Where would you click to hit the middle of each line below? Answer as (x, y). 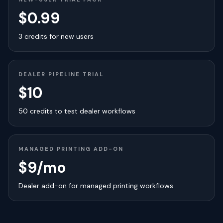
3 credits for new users (56, 36)
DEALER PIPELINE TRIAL (61, 74)
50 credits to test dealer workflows (77, 111)
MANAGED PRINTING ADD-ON (71, 149)
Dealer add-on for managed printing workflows (96, 186)
